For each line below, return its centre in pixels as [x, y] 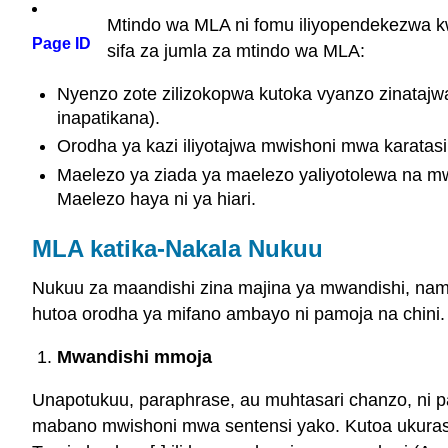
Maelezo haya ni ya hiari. [156, 198]
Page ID [61, 44]
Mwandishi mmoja [134, 357]
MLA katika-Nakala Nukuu [177, 248]
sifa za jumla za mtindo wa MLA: [236, 51]
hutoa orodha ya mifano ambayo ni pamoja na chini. [238, 314]
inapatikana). [108, 117]
